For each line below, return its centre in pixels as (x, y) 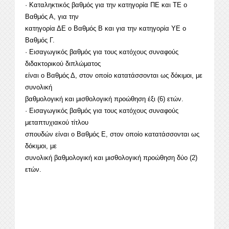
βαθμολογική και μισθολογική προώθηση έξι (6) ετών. (104, 99)
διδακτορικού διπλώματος (63, 64)
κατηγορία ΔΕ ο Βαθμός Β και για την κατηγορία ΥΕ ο (106, 29)
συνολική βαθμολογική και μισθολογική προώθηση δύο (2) (111, 158)
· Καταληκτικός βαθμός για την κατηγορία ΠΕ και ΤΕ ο (106, 5)
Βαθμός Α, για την (52, 17)
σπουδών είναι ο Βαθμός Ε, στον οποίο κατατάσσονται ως (112, 134)
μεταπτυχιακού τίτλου (57, 123)
